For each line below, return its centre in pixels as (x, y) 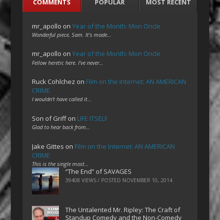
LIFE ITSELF (93, 119)
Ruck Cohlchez (54, 82)
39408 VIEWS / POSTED (94, 180)
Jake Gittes (48, 146)
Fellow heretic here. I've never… (68, 62)
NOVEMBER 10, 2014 (148, 180)
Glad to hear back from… (61, 127)
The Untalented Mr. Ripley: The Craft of (123, 209)
